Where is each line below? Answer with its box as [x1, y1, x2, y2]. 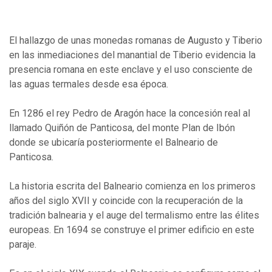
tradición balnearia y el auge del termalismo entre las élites [9, 209, 259, 222]
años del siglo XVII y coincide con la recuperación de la [9, 195, 243, 207]
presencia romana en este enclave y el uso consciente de [9, 64, 253, 76]
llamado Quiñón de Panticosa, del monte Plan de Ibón [9, 122, 235, 134]
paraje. [9, 239, 36, 251]
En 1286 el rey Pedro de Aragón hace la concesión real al [9, 107, 250, 120]
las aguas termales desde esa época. [9, 78, 168, 90]
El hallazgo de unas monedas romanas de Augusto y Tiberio [9, 35, 262, 47]
